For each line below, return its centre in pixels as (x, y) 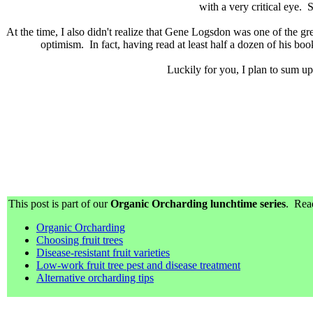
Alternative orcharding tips (95, 277)
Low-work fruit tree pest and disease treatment (138, 265)
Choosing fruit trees (80, 240)
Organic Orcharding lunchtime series (198, 203)
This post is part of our (59, 203)
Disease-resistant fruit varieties (103, 252)
